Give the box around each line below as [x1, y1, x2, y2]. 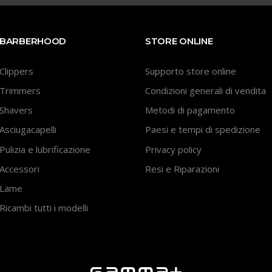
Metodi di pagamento [145, 104, 235, 116]
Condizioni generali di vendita [145, 84, 266, 97]
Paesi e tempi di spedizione [145, 123, 260, 136]
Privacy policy [145, 143, 202, 155]
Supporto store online [145, 64, 236, 77]
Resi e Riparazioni [145, 162, 219, 175]
